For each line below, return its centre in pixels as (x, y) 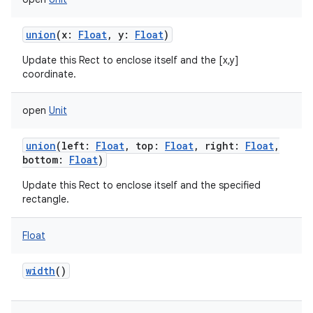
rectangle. (46, 199)
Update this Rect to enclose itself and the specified (141, 185)
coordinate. (49, 74)
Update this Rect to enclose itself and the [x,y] (130, 60)
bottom (40, 160)
